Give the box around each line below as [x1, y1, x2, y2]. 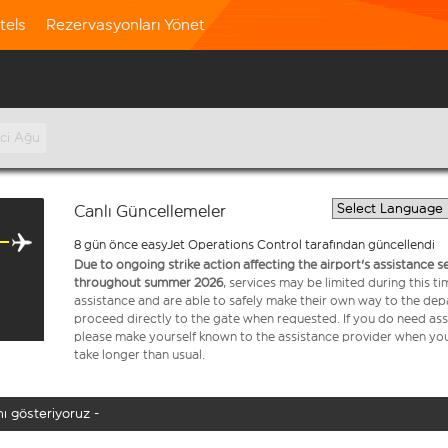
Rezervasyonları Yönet [46, 15, 205, 34]
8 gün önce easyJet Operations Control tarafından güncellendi [74, 237, 435, 252]
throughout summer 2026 [74, 275, 223, 290]
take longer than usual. [74, 347, 205, 362]
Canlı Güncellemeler [74, 201, 226, 222]
